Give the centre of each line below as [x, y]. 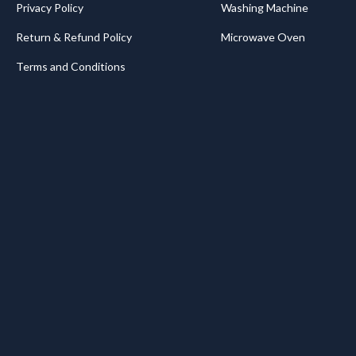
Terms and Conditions [70, 66]
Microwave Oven [263, 37]
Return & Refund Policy [74, 37]
